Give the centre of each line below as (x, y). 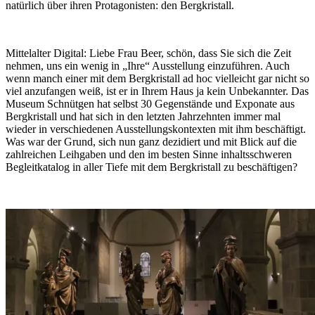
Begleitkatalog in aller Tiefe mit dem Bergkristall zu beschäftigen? (152, 167)
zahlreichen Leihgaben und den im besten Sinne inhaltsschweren (149, 155)
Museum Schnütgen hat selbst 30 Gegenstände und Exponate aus (150, 104)
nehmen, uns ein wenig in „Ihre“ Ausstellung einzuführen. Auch (148, 66)
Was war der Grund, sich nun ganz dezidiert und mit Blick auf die (151, 142)
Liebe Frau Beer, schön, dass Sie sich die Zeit (190, 53)
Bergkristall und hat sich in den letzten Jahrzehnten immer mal (143, 117)
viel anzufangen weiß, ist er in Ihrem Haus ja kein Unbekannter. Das (157, 91)
